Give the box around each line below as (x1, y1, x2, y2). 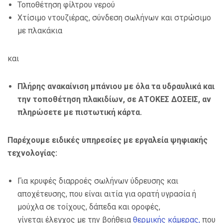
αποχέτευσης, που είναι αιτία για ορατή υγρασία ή (17, 189, 196, 199)
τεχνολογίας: (7, 148, 57, 158)
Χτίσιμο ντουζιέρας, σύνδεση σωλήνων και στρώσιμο (17, 13, 211, 23)
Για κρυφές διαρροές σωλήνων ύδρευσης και (17, 176, 178, 186)
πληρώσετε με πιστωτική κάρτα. (17, 108, 142, 117)
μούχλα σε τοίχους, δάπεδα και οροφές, (17, 202, 160, 212)
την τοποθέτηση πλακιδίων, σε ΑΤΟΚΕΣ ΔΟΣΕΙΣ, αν (17, 95, 211, 105)
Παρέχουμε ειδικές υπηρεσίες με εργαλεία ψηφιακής (7, 135, 208, 145)
